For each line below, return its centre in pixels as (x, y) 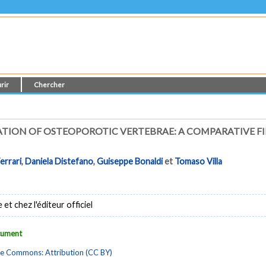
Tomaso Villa (199, 161)
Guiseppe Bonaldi (130, 161)
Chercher (50, 85)
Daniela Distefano (59, 161)
